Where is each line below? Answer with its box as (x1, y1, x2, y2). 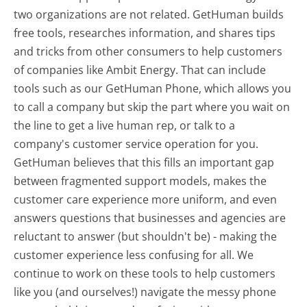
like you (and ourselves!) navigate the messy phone (14, 284, 277, 299)
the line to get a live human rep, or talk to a (14, 117, 236, 133)
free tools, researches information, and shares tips (14, 25, 276, 40)
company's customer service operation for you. (14, 136, 259, 151)
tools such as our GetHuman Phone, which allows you (14, 80, 292, 96)
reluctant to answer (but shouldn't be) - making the (14, 228, 278, 244)
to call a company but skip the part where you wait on (14, 99, 291, 114)
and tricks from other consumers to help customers (14, 43, 283, 59)
